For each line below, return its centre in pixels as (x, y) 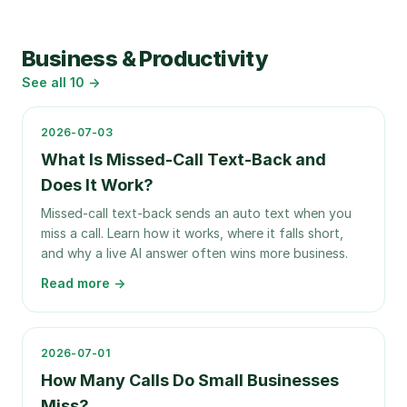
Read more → (83, 283)
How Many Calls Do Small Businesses (190, 380)
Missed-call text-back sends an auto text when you (196, 213)
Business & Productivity (145, 59)
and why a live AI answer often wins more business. (194, 253)
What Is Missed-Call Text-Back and (184, 159)
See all (46, 82)
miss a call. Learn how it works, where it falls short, (192, 233)
